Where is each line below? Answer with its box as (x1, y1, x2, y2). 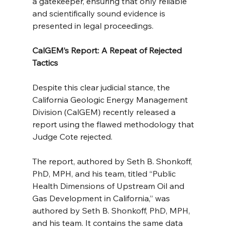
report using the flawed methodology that (32, 119, 196, 129)
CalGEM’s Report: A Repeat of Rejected (32, 45, 184, 55)
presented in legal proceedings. (32, 20, 154, 31)
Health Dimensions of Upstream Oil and (32, 180, 186, 191)
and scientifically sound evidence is (32, 8, 167, 18)
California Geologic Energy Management (32, 94, 190, 105)
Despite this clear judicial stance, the (32, 82, 172, 92)
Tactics (32, 57, 58, 68)
